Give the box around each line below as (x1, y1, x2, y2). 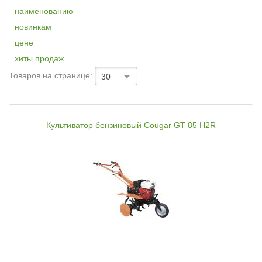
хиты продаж (15, 54, 64, 63)
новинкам (15, 22, 51, 32)
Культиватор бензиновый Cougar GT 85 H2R (46, 120, 216, 130)
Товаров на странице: (9, 70, 92, 80)
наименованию (15, 6, 73, 16)
